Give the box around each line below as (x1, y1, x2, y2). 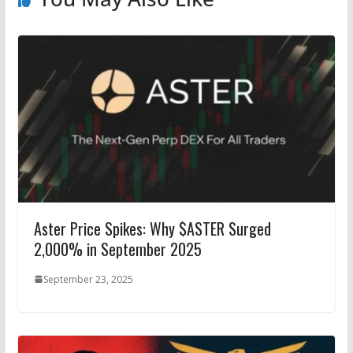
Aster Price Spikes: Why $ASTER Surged (33, 216, 271, 240)
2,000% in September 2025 (33, 236, 202, 261)
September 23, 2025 (43, 272, 133, 286)
